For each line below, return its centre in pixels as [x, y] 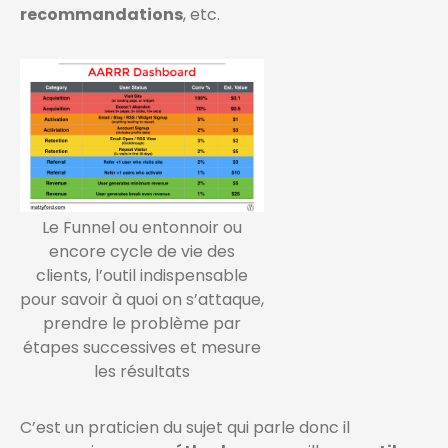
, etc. [201, 15]
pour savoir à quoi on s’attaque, [142, 300]
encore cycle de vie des [142, 252]
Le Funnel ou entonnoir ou [142, 228]
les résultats [142, 372]
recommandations [101, 15]
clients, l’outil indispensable [142, 276]
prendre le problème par [142, 324]
